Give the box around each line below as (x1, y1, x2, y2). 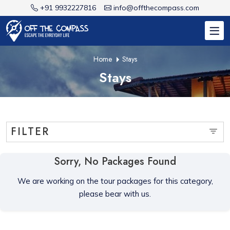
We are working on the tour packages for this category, (17, 176, 213, 186)
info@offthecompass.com (113, 3, 199, 12)
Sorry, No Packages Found (54, 154, 176, 169)
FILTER (11, 124, 49, 139)
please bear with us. (79, 188, 151, 199)
